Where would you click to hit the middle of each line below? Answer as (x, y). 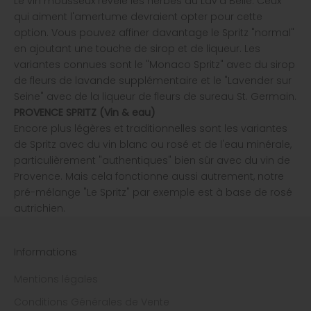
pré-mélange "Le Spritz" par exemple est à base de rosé (153, 193)
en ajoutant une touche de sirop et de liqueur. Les (137, 49)
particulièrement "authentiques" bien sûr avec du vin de (152, 161)
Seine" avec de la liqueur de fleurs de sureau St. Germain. (155, 97)
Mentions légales (56, 279)
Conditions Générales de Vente (92, 302)
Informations (45, 252)
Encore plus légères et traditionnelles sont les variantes (151, 129)
